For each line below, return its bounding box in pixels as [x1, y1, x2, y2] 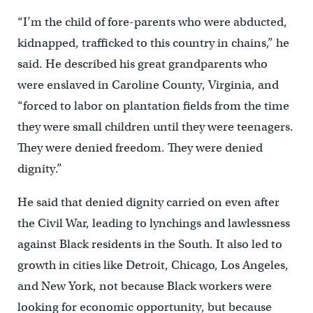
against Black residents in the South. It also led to [17, 237, 282, 252]
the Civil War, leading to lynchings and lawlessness [17, 216, 290, 231]
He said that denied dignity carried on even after [17, 195, 279, 210]
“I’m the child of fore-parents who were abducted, [17, 15, 287, 30]
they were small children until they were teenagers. [17, 119, 293, 135]
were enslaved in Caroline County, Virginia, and [17, 78, 279, 93]
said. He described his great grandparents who [17, 57, 268, 72]
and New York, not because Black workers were [17, 279, 272, 294]
